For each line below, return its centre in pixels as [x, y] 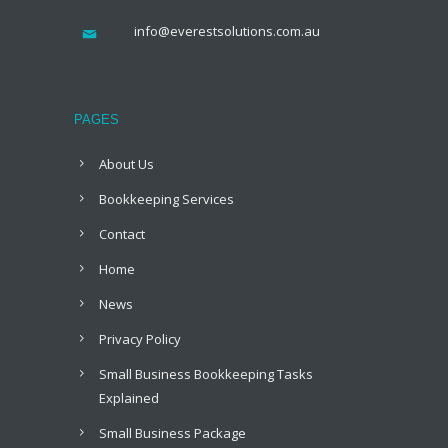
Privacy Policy [140, 338]
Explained [129, 397]
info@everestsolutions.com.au [227, 30]
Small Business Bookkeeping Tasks [206, 373]
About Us [126, 163]
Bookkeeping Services [166, 198]
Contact [122, 233]
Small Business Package [172, 432]
